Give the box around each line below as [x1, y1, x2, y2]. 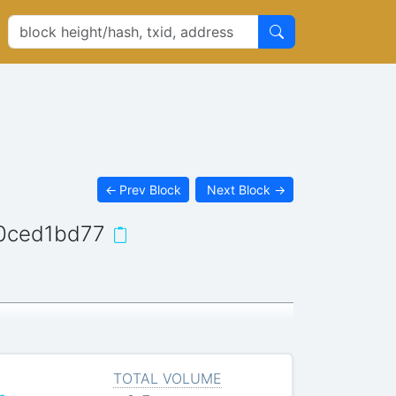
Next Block [207, 181, 271, 197]
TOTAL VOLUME [112, 369, 222, 387]
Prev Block [119, 181, 182, 197]
